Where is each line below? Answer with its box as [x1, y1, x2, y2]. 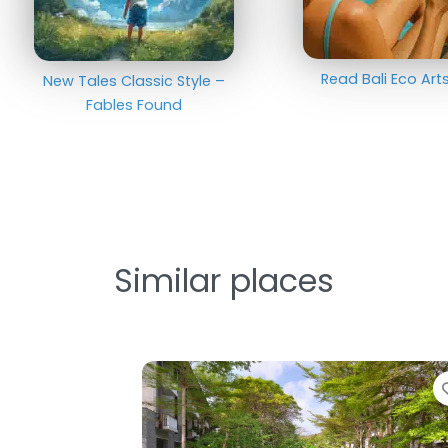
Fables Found [86, 94, 183, 115]
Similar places [114, 257, 334, 303]
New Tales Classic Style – [43, 70, 226, 91]
